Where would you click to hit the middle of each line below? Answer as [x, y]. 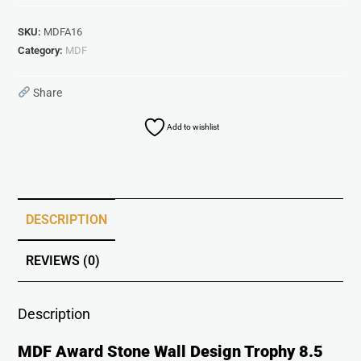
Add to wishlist [193, 127]
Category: [42, 50]
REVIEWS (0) [63, 260]
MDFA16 [63, 31]
